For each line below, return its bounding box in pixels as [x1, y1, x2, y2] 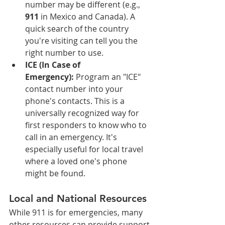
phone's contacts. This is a [25, 95, 127, 106]
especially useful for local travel [25, 143, 145, 155]
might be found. [25, 167, 85, 179]
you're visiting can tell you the [25, 35, 140, 46]
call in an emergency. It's [25, 131, 119, 143]
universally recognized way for [25, 107, 141, 119]
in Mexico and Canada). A [39, 11, 137, 22]
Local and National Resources [9, 192, 147, 204]
